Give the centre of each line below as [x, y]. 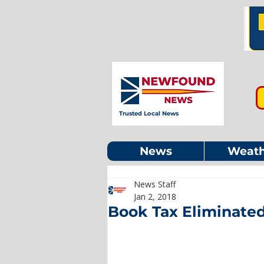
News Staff [155, 184]
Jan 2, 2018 [155, 197]
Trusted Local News [149, 113]
